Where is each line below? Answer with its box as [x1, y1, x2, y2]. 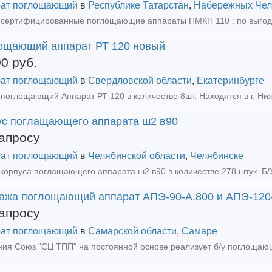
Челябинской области [88, 151, 185, 161]
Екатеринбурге [197, 75, 264, 86]
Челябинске [190, 151, 243, 161]
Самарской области [88, 226, 177, 236]
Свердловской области [88, 75, 192, 86]
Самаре [182, 226, 217, 236]
